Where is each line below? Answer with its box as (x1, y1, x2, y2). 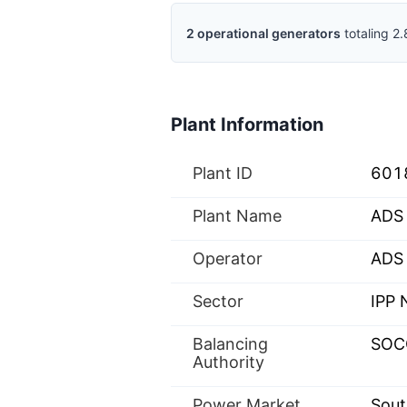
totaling (341, 25, 392, 41)
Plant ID (193, 164, 253, 183)
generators (269, 25, 341, 41)
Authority (193, 352, 264, 372)
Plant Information (171, 114, 323, 135)
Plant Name (193, 206, 282, 225)
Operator (193, 249, 263, 268)
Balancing (193, 334, 268, 353)
